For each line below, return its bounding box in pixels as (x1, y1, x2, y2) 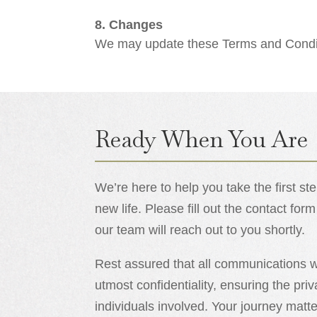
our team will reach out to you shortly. (95, 222, 306, 237)
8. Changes (95, 18, 163, 33)
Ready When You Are (95, 124, 309, 154)
